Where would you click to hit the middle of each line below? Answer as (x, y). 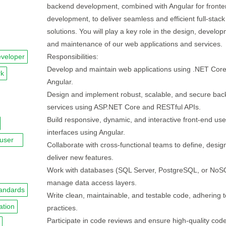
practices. (62, 208)
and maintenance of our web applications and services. (134, 44)
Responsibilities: (72, 56)
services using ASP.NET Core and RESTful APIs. (124, 107)
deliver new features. (80, 157)
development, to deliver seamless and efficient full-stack (136, 19)
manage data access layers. (92, 183)
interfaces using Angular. (86, 132)
